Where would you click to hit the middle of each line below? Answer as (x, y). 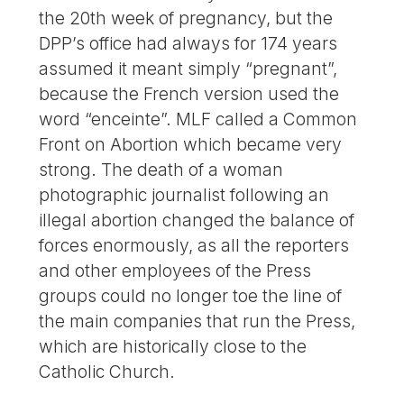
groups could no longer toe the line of (191, 296)
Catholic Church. (107, 372)
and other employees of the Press (175, 271)
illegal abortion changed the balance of (197, 220)
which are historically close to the (173, 347)
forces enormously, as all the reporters (194, 246)
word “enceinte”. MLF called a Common (198, 119)
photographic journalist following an (184, 195)
